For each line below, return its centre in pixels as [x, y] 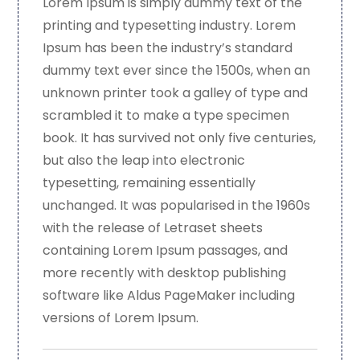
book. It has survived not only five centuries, [180, 137]
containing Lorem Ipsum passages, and [166, 250]
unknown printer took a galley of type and [176, 92]
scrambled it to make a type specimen [166, 115]
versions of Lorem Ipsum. [121, 317]
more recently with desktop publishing [165, 272]
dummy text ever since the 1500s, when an [177, 70]
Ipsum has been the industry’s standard [168, 47]
